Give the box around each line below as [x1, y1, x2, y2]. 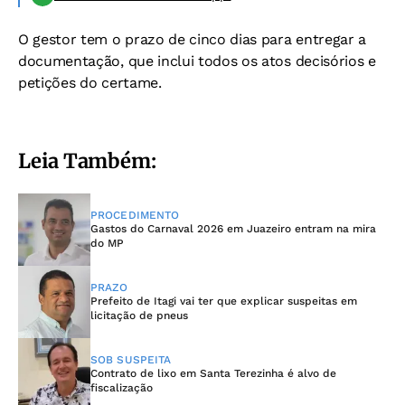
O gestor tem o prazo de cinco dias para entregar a [18, 30, 366, 48]
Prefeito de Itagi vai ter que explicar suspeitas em [90, 294, 357, 307]
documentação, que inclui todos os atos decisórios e [18, 52, 376, 70]
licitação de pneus [90, 308, 188, 322]
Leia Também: [18, 147, 156, 174]
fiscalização [90, 381, 153, 394]
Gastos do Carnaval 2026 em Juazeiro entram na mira [90, 221, 376, 235]
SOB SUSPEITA [90, 353, 172, 366]
